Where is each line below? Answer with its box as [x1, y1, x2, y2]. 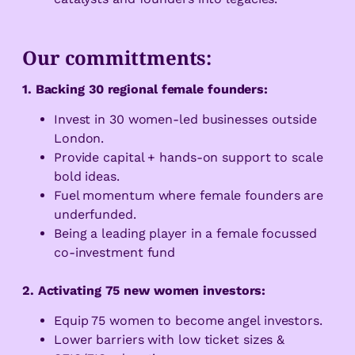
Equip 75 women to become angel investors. [53, 313, 323, 329]
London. [53, 131, 105, 147]
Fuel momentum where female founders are [53, 188, 324, 204]
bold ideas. [53, 169, 120, 185]
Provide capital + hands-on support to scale [53, 150, 323, 166]
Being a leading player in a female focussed [53, 226, 317, 242]
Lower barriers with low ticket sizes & [53, 332, 285, 348]
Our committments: [21, 44, 212, 71]
